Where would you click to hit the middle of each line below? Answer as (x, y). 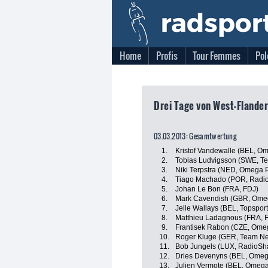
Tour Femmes (217, 56)
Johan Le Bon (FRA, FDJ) (217, 189)
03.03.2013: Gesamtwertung (195, 136)
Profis (167, 56)
